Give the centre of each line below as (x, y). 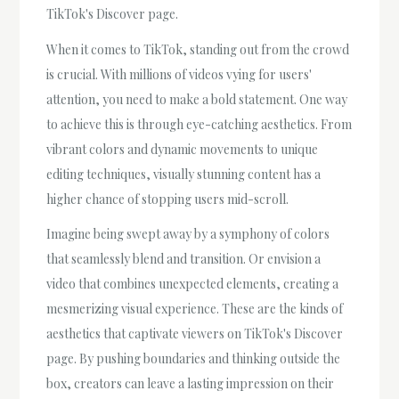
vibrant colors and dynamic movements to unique (183, 149)
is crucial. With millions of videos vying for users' (179, 74)
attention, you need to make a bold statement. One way (197, 99)
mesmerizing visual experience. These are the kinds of (195, 308)
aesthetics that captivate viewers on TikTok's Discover (195, 333)
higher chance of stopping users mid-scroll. (168, 199)
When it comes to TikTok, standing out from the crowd (198, 49)
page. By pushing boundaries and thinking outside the (194, 358)
